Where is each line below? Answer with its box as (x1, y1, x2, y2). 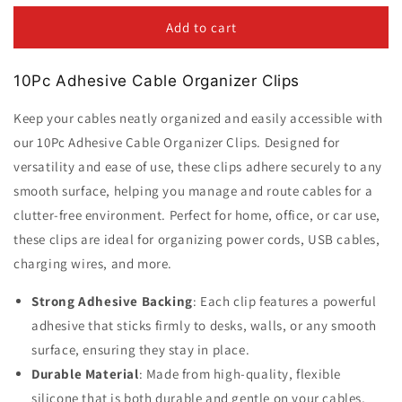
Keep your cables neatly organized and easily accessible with (13, 109, 384, 127)
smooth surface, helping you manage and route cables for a (13, 182, 373, 199)
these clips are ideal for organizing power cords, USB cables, (13, 231, 380, 248)
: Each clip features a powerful (192, 293, 377, 310)
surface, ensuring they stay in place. (31, 341, 250, 358)
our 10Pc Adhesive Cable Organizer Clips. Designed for (13, 134, 340, 151)
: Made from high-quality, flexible (138, 365, 342, 382)
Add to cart (165, 18, 237, 36)
